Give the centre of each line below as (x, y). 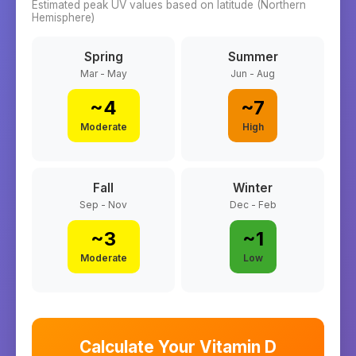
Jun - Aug (253, 74)
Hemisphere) (63, 17)
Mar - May (103, 74)
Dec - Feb (253, 205)
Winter (253, 188)
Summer (253, 57)
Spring (103, 57)
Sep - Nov (103, 205)
